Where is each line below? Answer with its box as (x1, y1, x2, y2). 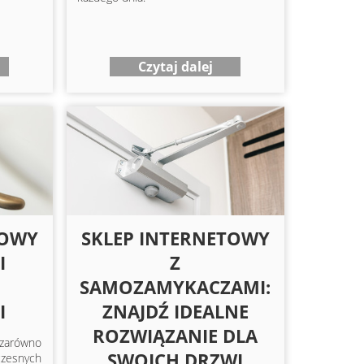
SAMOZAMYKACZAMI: (80, 275, 271, 300)
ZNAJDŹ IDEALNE (102, 299, 249, 324)
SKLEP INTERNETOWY (80, 226, 270, 251)
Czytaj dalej (137, 57, 213, 76)
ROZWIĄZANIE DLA (93, 323, 258, 349)
